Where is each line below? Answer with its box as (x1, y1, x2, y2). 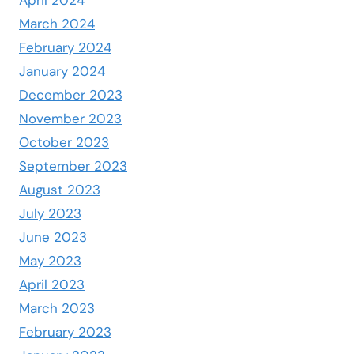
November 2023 (19, 110, 122, 128)
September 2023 (19, 157, 127, 175)
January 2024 (19, 62, 105, 81)
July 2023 (19, 205, 81, 223)
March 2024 (19, 15, 95, 33)
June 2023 (19, 228, 87, 247)
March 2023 (19, 299, 95, 318)
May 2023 (19, 252, 81, 270)
